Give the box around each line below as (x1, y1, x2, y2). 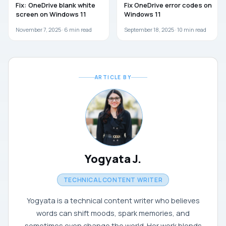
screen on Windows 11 (16, 10, 86, 19)
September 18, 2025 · (124, 26, 177, 34)
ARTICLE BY (95, 74, 131, 81)
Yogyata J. (85, 151, 141, 167)
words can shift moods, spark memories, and (36, 208, 190, 218)
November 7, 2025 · (16, 26, 64, 34)
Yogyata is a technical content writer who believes (26, 196, 200, 206)
